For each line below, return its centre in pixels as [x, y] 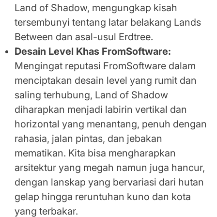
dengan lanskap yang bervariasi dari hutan [109, 182]
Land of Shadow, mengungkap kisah [96, 8]
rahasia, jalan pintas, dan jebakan [88, 139]
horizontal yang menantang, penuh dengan [111, 124]
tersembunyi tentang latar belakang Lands [108, 23]
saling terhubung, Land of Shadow [91, 95]
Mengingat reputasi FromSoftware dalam [105, 66]
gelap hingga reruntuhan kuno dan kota [103, 197]
